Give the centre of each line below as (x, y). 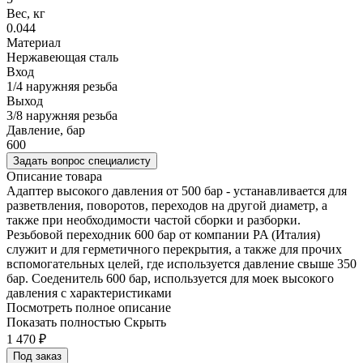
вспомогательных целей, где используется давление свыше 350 (181, 264)
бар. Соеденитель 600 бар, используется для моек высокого (170, 279)
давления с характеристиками (89, 293)
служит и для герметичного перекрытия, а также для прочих (174, 250)
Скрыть (145, 322)
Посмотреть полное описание (89, 308)
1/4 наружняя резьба (62, 87)
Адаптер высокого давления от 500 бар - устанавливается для (177, 191)
